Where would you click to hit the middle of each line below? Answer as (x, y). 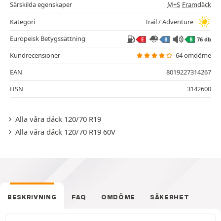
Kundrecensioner (35, 55)
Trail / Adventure (169, 21)
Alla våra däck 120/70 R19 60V (65, 132)
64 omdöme (193, 55)
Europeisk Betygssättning (48, 39)
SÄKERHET (170, 197)
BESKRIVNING (32, 197)
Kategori (22, 21)
